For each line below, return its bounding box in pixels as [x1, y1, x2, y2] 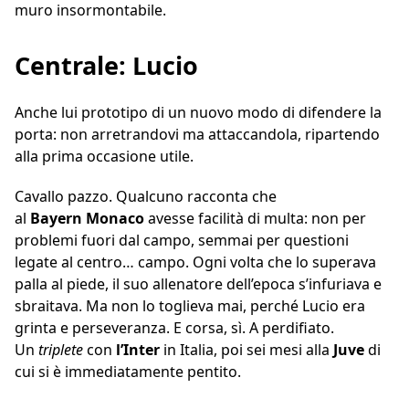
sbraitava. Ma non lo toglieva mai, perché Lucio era [15, 295, 365, 316]
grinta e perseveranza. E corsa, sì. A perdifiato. [15, 317, 334, 338]
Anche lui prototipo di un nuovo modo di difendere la [15, 101, 382, 122]
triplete [38, 339, 83, 360]
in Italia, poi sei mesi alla [160, 339, 333, 360]
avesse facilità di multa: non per [148, 207, 366, 228]
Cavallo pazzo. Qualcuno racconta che [15, 185, 277, 206]
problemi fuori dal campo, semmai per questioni [15, 229, 349, 250]
